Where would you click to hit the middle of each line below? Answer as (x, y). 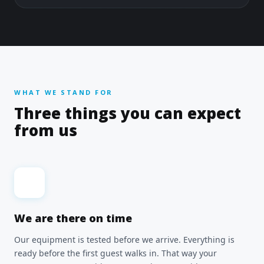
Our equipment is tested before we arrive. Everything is (124, 240)
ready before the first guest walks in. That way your (115, 253)
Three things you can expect (128, 113)
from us (46, 130)
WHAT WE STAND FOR (64, 92)
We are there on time (73, 218)
